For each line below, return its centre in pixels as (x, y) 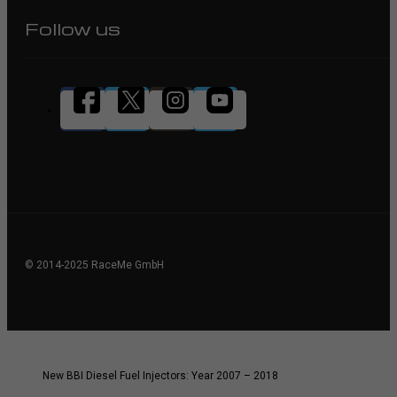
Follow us (73, 29)
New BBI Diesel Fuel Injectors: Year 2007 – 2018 (160, 376)
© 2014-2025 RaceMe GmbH (94, 265)
